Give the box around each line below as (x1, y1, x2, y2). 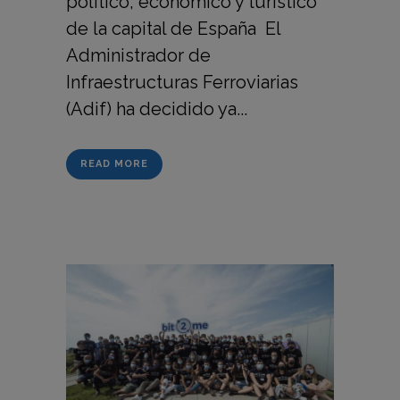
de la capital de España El (66, 17, 280, 39)
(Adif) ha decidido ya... (66, 97, 247, 120)
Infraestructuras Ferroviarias (66, 71, 298, 93)
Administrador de (66, 44, 211, 66)
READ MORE (80, 157, 148, 170)
